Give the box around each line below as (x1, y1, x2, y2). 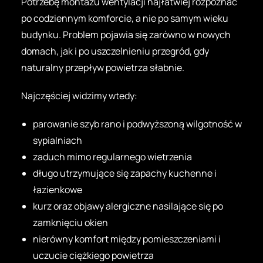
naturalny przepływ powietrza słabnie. (21, 60, 184, 74)
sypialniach (33, 133, 82, 147)
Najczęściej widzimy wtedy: (21, 89, 137, 102)
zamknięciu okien (33, 215, 108, 229)
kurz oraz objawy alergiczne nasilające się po (33, 199, 223, 213)
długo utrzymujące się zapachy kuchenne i (33, 166, 217, 180)
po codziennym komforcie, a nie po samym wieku (21, 11, 228, 25)
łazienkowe (33, 183, 82, 196)
